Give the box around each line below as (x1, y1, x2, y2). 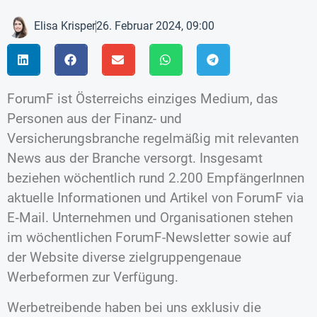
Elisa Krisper (34, 19, 96, 33)
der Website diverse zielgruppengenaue (7, 249, 241, 266)
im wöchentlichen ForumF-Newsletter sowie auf (7, 229, 292, 246)
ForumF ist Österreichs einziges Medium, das (7, 91, 278, 108)
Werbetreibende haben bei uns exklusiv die (7, 299, 261, 316)
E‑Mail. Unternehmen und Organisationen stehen (7, 209, 293, 226)
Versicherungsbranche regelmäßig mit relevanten (7, 130, 299, 147)
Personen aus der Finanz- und (7, 110, 182, 127)
